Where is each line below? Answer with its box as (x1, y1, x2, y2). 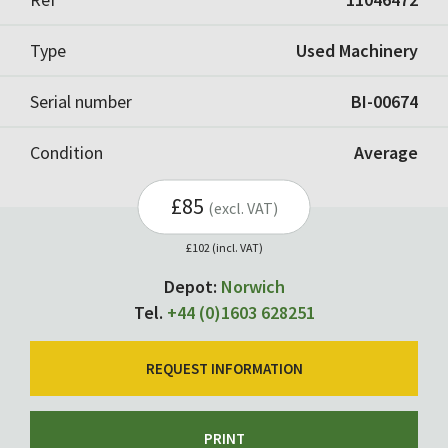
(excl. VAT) (207, 197, 278, 218)
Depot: (163, 274, 221, 298)
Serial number (30, 89, 132, 113)
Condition (30, 140, 103, 164)
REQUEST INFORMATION (145, 358, 303, 378)
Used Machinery (296, 38, 418, 62)
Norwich (220, 274, 285, 298)
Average (354, 140, 418, 164)
